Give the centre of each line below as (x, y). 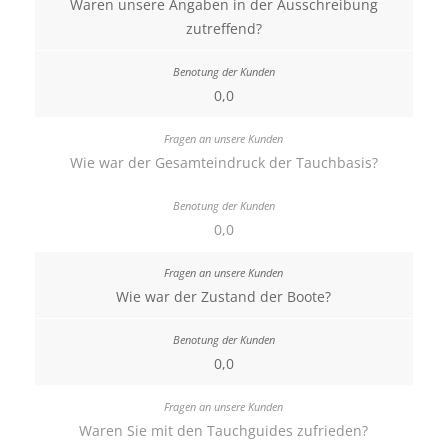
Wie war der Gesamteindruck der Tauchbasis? (223, 162)
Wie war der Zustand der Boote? (224, 296)
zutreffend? (223, 28)
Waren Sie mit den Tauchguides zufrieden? (224, 430)
